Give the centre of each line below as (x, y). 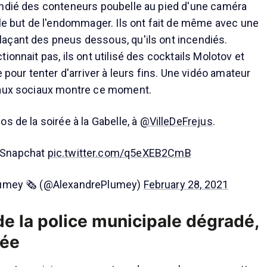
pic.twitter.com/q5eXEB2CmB (119, 153)
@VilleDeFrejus (176, 121)
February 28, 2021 (186, 184)
